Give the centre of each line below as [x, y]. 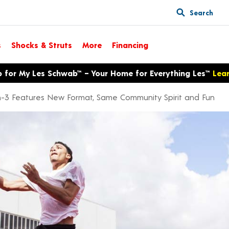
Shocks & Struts [42, 44]
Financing [130, 44]
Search [201, 12]
